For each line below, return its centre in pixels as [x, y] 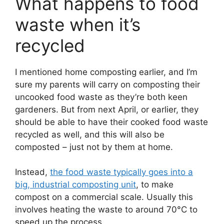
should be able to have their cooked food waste [111, 122]
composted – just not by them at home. [94, 147]
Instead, [32, 172]
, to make [155, 184]
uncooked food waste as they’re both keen [101, 97]
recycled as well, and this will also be [90, 134]
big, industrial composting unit [75, 184]
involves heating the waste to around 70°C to [106, 209]
